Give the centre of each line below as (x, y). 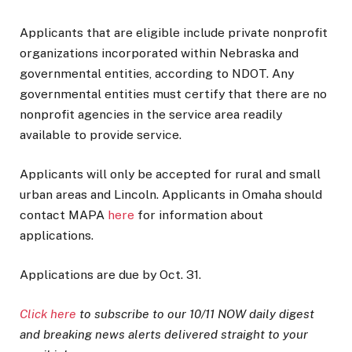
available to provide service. (101, 134)
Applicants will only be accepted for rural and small (170, 174)
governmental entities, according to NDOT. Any (157, 73)
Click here (48, 314)
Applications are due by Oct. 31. (110, 274)
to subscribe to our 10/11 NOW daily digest (195, 314)
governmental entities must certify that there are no (173, 93)
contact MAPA (64, 214)
